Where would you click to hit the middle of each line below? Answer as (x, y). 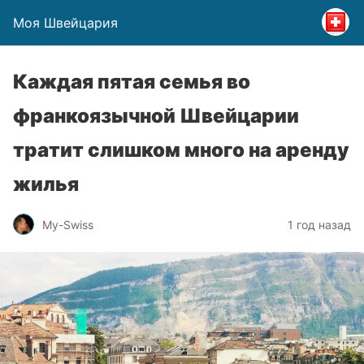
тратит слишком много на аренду (181, 150)
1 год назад (319, 224)
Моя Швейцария (65, 23)
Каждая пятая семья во (132, 82)
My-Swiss (68, 224)
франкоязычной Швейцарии (156, 116)
